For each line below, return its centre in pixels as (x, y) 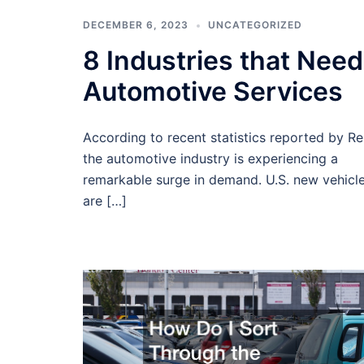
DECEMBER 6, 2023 (136, 24)
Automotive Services (213, 91)
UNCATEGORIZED (255, 24)
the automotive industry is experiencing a (210, 158)
